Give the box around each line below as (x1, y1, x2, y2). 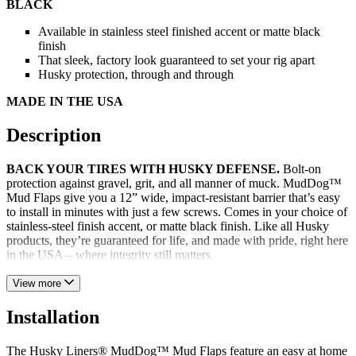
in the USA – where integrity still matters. (6, 247, 214, 261)
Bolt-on (280, 161, 321, 176)
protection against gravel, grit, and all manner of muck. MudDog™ (6, 176, 342, 190)
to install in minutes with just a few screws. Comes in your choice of (6, 204, 347, 219)
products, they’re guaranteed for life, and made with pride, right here (6, 233, 348, 247)
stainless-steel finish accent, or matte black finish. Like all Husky (6, 219, 329, 233)
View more (13, 277, 64, 289)
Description (6, 124, 101, 145)
